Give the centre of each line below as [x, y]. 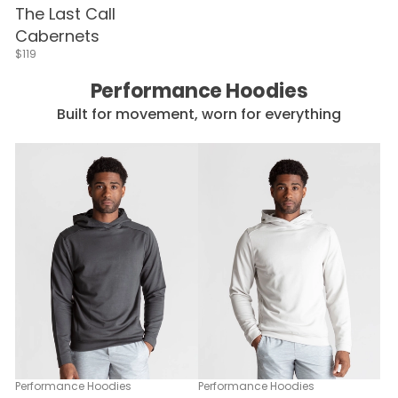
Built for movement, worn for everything [199, 115]
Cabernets [57, 36]
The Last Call [65, 14]
